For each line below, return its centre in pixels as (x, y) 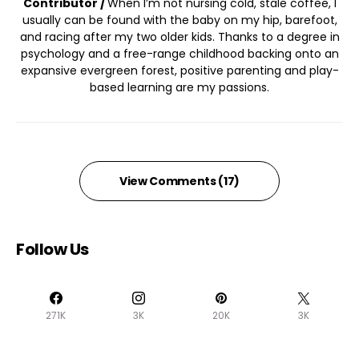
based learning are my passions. (179, 87)
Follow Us (52, 249)
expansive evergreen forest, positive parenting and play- (179, 70)
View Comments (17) (179, 181)
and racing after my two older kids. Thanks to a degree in (179, 36)
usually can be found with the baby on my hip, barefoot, (179, 20)
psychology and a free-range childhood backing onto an (179, 53)
